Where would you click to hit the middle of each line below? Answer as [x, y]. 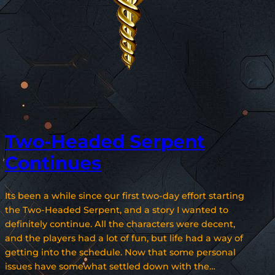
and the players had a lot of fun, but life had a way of [124, 238]
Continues [53, 163]
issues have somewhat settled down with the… [110, 266]
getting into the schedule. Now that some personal [120, 252]
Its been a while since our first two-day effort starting [125, 196]
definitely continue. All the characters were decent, [120, 224]
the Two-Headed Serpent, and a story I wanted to [117, 210]
